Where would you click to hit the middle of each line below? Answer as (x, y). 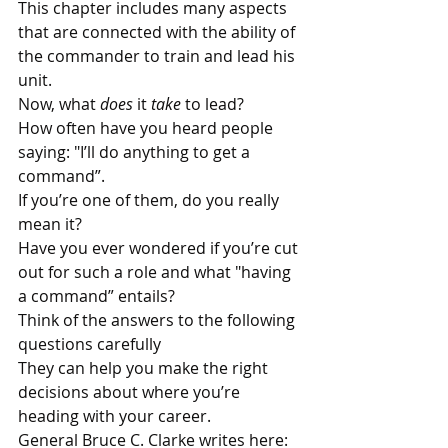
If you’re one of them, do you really (150, 199)
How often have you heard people (147, 127)
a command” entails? (96, 295)
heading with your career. (114, 415)
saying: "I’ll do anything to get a (136, 151)
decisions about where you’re (131, 391)
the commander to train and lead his (158, 55)
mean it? (50, 223)
